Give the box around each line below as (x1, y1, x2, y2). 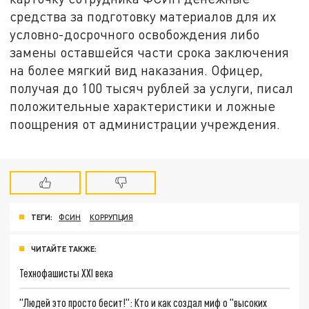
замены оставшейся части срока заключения (10, 44, 290, 61)
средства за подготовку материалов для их (10, 8, 277, 25)
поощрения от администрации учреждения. (10, 116, 281, 132)
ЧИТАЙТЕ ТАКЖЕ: (31, 243, 97, 253)
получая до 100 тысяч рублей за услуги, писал (10, 80, 294, 97)
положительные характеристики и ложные (10, 98, 276, 114)
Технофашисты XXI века (19, 266, 114, 279)
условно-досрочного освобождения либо (10, 26, 260, 43)
